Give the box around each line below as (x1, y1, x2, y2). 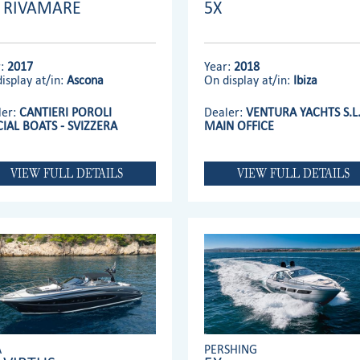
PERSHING (204, 341, 258, 357)
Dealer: (204, 104, 247, 121)
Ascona (67, 72, 104, 88)
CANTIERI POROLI (19, 104, 112, 121)
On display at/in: (204, 72, 294, 88)
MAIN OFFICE (204, 118, 275, 134)
